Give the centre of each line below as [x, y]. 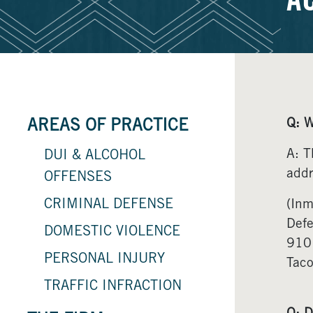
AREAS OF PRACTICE [108, 127]
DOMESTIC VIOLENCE [112, 232]
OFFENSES [78, 178]
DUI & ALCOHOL [95, 156]
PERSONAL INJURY [104, 260]
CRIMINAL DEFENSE [109, 205]
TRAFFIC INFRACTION [113, 287]
